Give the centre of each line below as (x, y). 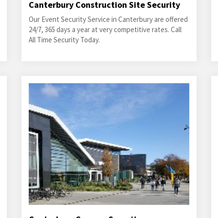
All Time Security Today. (64, 40)
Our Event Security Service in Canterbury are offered (108, 19)
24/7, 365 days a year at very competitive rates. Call (105, 29)
